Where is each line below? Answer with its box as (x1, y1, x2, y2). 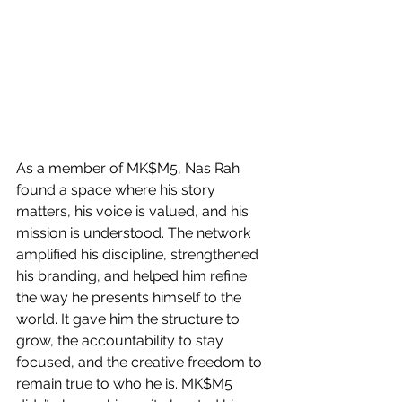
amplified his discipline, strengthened (16, 246, 262, 264)
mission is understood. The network (16, 224, 254, 242)
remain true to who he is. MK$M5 (16, 375, 236, 393)
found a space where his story (16, 181, 219, 199)
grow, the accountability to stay (16, 332, 227, 350)
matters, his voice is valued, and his (16, 203, 252, 221)
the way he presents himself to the (16, 289, 245, 307)
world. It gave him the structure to (16, 310, 243, 328)
